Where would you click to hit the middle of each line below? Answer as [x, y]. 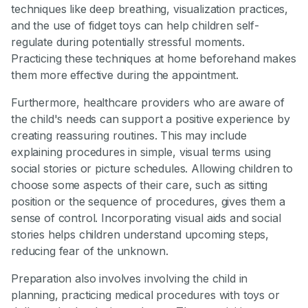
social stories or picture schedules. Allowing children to [152, 169]
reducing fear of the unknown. [90, 251]
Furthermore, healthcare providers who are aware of [148, 103]
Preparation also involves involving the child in [130, 279]
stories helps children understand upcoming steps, [140, 235]
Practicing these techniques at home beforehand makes [154, 59]
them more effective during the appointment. [125, 75]
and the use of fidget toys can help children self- [135, 26]
